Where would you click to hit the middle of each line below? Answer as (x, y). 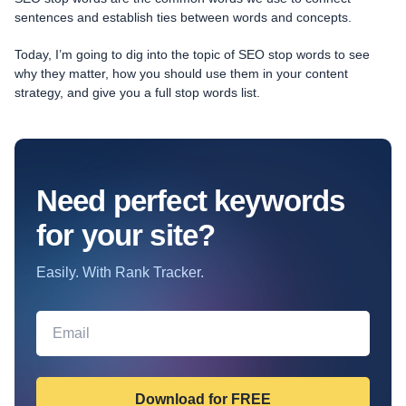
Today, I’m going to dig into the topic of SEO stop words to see (192, 54)
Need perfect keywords (191, 201)
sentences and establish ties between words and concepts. (183, 17)
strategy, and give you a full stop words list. (137, 92)
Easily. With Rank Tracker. (120, 272)
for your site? (126, 235)
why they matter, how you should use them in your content (181, 73)
